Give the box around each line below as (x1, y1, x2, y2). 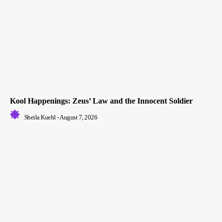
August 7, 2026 (59, 113, 97, 121)
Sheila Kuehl (24, 113, 56, 121)
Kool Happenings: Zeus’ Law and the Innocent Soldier (10, 96, 193, 105)
